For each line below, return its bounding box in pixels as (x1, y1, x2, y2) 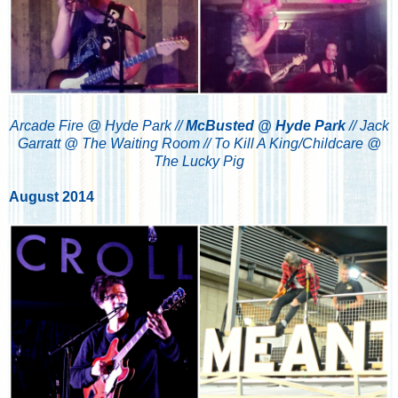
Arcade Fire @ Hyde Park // (9, 118, 186, 134)
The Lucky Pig (154, 154, 244, 170)
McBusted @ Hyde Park (185, 118, 346, 134)
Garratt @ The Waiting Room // (17, 136, 214, 152)
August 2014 (9, 189, 94, 205)
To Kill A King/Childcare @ (213, 136, 381, 152)
